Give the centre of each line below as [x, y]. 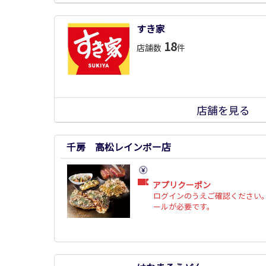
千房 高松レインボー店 [119, 147]
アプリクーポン [182, 184]
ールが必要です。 [184, 206]
